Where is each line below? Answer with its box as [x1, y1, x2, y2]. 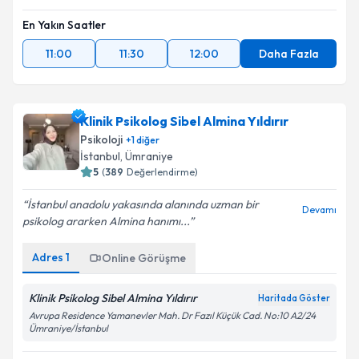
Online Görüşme [102, 251, 186, 265]
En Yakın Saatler [22, 18, 106, 32]
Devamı [302, 204, 337, 216]
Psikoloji [80, 132, 123, 147]
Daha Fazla [258, 46, 319, 61]
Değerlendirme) [127, 166, 198, 178]
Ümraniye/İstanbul [29, 322, 108, 334]
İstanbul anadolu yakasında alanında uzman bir [27, 197, 259, 212]
